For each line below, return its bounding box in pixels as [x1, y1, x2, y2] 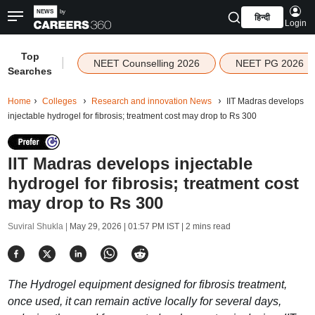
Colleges [41, 96, 77, 106]
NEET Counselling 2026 [93, 58, 200, 69]
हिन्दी [254, 13, 270, 22]
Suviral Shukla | [7, 221, 70, 231]
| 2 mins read [179, 221, 231, 231]
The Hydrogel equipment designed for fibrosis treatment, [7, 278, 287, 290]
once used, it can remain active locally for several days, [7, 295, 281, 307]
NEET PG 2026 [235, 58, 304, 69]
